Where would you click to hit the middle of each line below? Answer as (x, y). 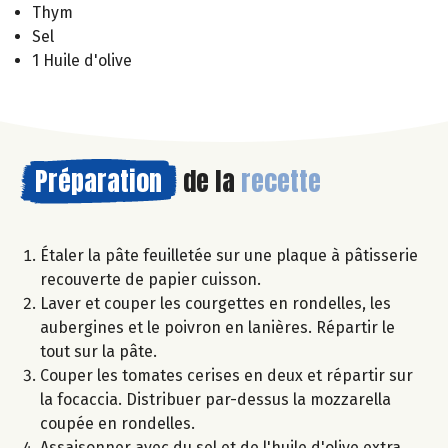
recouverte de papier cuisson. (150, 279)
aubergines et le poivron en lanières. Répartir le (217, 327)
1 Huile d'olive (82, 60)
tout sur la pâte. (98, 351)
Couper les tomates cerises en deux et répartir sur (226, 375)
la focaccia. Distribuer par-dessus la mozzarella (215, 399)
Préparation (98, 180)
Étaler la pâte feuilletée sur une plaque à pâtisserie (229, 255)
